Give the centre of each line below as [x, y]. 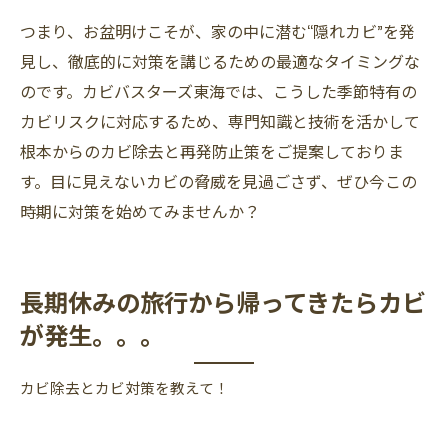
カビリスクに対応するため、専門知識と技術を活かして [220, 121]
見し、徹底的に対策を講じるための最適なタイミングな [220, 61]
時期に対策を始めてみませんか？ [140, 211]
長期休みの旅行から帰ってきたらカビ [223, 301]
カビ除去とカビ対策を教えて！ [124, 387]
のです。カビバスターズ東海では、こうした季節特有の [218, 91]
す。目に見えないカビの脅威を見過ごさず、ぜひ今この [218, 181]
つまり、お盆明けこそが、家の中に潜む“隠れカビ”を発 [217, 31]
